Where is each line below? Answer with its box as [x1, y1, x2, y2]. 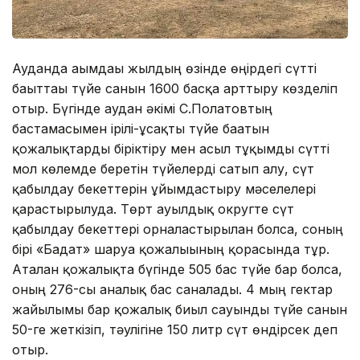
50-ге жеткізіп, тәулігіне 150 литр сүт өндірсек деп [12, 321, 337, 337]
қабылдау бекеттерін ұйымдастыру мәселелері [12, 180, 316, 197]
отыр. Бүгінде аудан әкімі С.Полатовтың [12, 100, 272, 117]
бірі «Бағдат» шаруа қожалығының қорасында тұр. [12, 240, 329, 257]
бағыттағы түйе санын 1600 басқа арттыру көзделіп [12, 80, 337, 96]
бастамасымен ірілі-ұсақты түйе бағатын [12, 120, 269, 137]
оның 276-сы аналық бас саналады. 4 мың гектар [12, 280, 333, 297]
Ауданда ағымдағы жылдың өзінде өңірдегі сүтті [12, 59, 317, 76]
